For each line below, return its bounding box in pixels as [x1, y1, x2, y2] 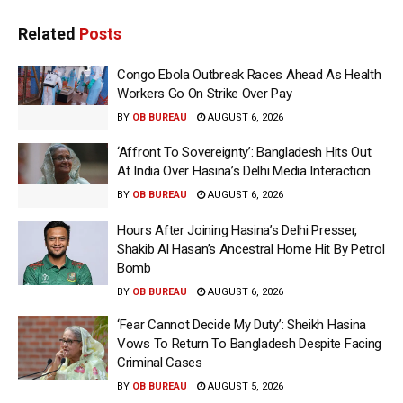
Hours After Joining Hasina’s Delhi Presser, [117, 221, 358, 238]
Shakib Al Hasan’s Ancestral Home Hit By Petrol [117, 240, 385, 257]
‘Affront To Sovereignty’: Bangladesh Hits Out [117, 144, 372, 161]
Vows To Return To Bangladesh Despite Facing [117, 335, 382, 352]
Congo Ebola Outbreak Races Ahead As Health [117, 66, 381, 83]
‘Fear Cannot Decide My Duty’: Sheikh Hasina [117, 316, 367, 333]
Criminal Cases [117, 354, 202, 371]
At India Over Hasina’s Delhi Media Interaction [117, 163, 372, 180]
